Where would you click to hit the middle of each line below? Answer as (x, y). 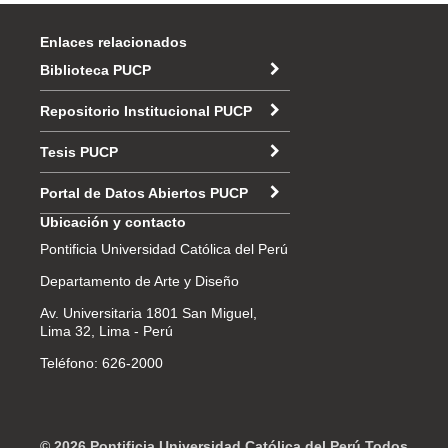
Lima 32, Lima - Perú (106, 330)
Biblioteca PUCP (95, 69)
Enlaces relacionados (113, 41)
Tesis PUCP (78, 151)
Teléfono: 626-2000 (103, 362)
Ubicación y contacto (112, 221)
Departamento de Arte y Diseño (139, 280)
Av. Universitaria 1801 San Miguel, (148, 312)
